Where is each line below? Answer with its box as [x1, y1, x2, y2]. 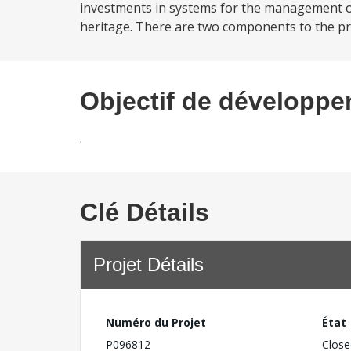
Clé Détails [80, 198, 209, 226]
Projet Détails [93, 254, 204, 275]
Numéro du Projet [106, 315, 206, 330]
